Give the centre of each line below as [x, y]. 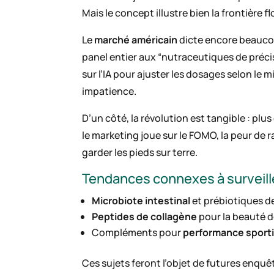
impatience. [109, 91]
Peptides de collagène [145, 217]
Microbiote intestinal [141, 201]
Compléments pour [138, 233]
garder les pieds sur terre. [140, 153]
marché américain [136, 40]
